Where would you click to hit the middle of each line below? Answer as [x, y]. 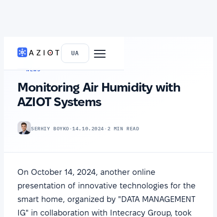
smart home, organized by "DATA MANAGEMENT [106, 199]
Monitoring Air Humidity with [99, 87]
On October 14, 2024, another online [86, 172]
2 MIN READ [123, 128]
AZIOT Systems [60, 102]
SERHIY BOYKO [50, 128]
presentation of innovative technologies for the [107, 186]
